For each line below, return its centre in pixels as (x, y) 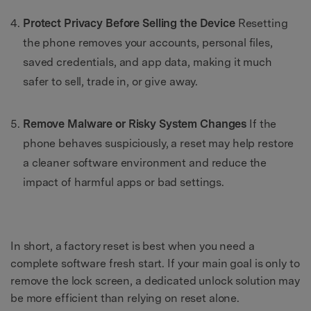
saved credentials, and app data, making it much (148, 62)
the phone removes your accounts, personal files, (148, 42)
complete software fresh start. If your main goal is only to (155, 264)
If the (262, 124)
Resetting (261, 23)
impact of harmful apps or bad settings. (124, 182)
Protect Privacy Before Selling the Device (129, 23)
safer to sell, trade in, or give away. (111, 81)
